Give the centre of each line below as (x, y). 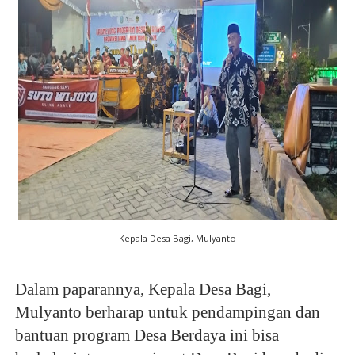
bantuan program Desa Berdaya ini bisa (147, 336)
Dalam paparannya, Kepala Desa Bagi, (143, 290)
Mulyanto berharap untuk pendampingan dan (167, 313)
